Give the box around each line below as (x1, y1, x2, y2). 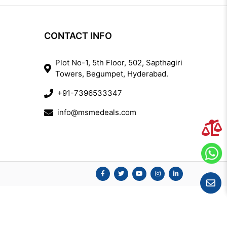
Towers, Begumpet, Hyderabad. (55, 69, 168, 79)
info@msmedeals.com (57, 107, 136, 118)
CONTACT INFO (44, 30, 112, 42)
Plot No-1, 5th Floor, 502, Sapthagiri (55, 58, 182, 68)
